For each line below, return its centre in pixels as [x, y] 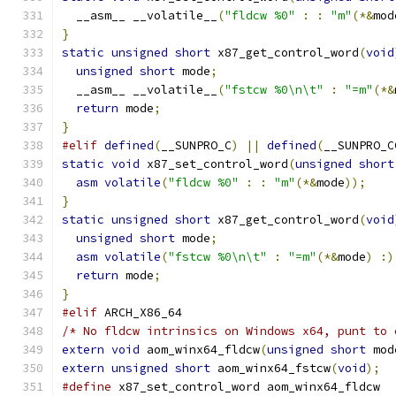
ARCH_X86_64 [140, 312]
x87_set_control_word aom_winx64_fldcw [246, 387]
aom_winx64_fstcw [270, 368]
